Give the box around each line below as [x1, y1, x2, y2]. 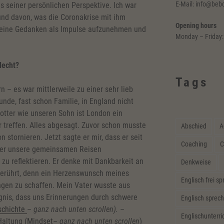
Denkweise [180, 157, 211, 166]
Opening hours [175, 21, 216, 30]
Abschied [180, 121, 206, 130]
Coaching [180, 139, 207, 148]
